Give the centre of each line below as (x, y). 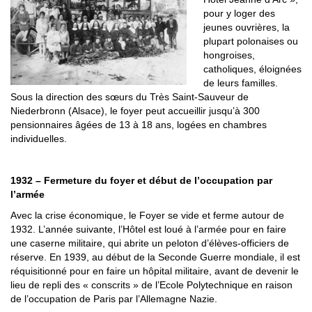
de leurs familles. (241, 83)
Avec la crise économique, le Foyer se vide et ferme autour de (147, 216)
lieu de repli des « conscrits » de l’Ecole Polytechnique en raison (151, 285)
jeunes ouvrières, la (247, 28)
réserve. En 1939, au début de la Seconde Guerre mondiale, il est (155, 257)
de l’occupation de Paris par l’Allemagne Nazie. (114, 299)
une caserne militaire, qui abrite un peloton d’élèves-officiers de (150, 243)
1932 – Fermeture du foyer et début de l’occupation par (141, 181)
